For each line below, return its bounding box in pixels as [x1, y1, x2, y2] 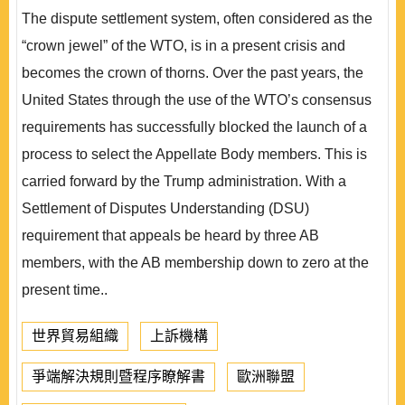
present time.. [22, 282, 108, 297]
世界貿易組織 [32, 328, 118, 344]
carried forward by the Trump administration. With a [22, 174, 346, 189]
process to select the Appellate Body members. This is [22, 146, 367, 162]
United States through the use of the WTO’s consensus [22, 92, 372, 108]
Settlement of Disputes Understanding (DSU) [22, 201, 309, 216]
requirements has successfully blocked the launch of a [22, 119, 367, 135]
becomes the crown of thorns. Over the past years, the [22, 65, 363, 80]
